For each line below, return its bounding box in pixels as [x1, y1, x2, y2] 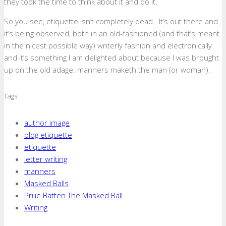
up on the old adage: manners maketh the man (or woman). [4, 65, 210, 75]
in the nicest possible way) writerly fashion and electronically [4, 40, 212, 50]
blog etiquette [24, 129, 72, 140]
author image [24, 117, 70, 128]
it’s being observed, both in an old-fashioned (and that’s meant [4, 28, 219, 38]
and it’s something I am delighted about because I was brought [4, 52, 219, 63]
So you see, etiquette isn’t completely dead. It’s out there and [4, 16, 218, 26]
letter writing [24, 153, 67, 164]
